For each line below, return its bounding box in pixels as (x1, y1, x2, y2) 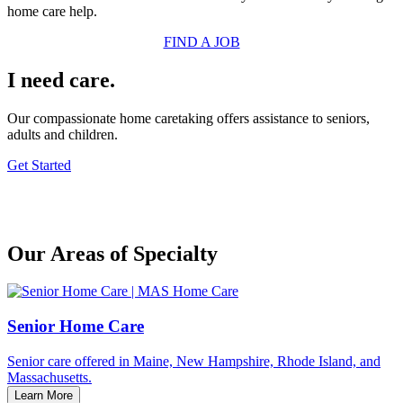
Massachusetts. (7, 369, 92, 385)
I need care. (7, 67, 115, 92)
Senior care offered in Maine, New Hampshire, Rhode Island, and (7, 353, 381, 369)
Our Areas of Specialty (7, 241, 218, 265)
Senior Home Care (7, 317, 144, 336)
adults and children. (7, 126, 118, 142)
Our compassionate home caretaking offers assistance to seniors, (7, 110, 370, 126)
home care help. (7, 3, 97, 19)
